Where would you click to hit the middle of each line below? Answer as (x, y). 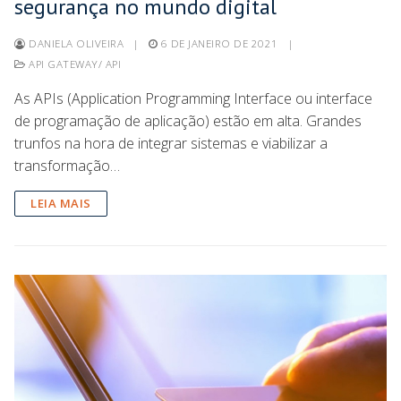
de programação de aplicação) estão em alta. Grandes (188, 120)
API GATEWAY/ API (73, 64)
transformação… (67, 165)
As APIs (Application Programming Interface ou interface (193, 98)
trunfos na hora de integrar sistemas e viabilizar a (171, 143)
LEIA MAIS (61, 203)
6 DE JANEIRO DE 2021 (219, 43)
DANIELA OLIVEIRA (74, 43)
